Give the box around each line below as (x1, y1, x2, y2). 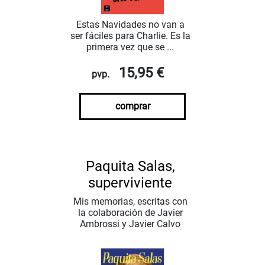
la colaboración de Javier (77, 207, 183, 219)
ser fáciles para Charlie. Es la (70, 30, 190, 42)
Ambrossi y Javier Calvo (80, 218, 180, 230)
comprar (115, 101, 150, 112)
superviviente (88, 174, 172, 192)
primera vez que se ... (86, 41, 174, 53)
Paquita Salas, (85, 158, 175, 175)
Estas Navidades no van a (76, 19, 185, 31)
